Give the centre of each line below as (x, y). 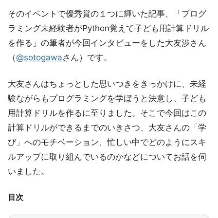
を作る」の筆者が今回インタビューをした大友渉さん (107, 43)
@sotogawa (39, 58)
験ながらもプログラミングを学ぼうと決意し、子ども (107, 99)
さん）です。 (87, 58)
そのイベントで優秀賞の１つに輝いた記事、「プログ (107, 14)
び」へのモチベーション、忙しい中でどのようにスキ (107, 142)
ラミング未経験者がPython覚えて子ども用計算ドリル (108, 28)
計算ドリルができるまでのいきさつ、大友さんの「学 (107, 128)
